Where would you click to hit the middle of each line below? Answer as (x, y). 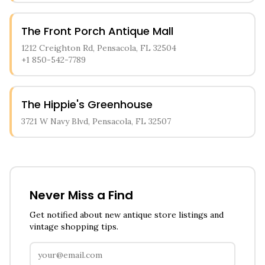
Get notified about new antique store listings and (127, 215)
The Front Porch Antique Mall (97, 31)
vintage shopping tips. (74, 227)
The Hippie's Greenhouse (87, 104)
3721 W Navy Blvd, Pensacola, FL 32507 (96, 121)
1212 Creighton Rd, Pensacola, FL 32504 (99, 48)
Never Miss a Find (81, 195)
